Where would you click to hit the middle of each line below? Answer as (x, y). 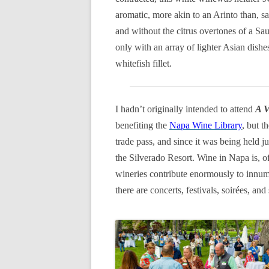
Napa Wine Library (206, 125)
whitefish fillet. (144, 63)
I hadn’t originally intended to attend (185, 109)
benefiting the (142, 125)
